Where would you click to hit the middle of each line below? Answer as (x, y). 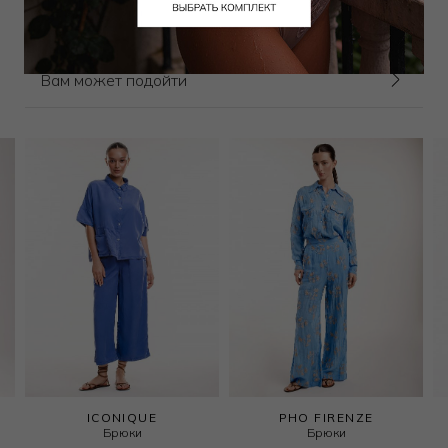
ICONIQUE (122, 417)
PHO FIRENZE (326, 417)
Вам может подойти (113, 80)
